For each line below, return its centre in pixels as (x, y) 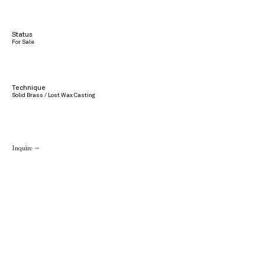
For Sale (23, 42)
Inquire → (25, 148)
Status (22, 35)
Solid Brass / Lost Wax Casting (54, 95)
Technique (29, 87)
